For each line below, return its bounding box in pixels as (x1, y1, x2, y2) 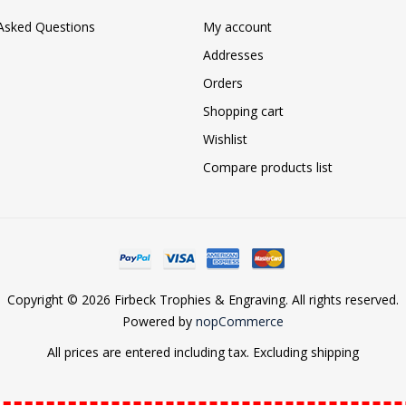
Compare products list (203, 158, 333, 176)
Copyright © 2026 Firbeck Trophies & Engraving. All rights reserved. (7, 290, 399, 308)
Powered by (122, 312, 196, 330)
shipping (311, 343, 359, 361)
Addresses (203, 45, 264, 63)
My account (203, 17, 272, 35)
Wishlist (203, 130, 247, 148)
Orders (203, 73, 243, 92)
